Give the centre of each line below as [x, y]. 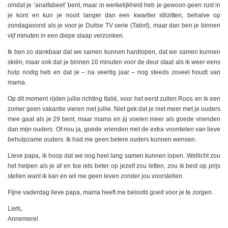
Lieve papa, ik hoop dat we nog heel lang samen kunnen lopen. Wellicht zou [114, 156]
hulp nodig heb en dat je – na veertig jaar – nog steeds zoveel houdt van [114, 73]
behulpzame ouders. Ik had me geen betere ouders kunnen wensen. [102, 140]
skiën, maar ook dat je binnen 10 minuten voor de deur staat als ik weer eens [114, 62]
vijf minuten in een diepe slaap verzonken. [66, 36]
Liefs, [15, 209]
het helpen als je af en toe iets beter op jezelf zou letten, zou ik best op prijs [114, 166]
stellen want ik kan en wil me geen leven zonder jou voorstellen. [96, 176]
